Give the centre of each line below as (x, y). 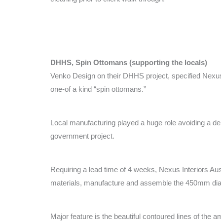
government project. (82, 136)
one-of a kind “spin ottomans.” (98, 89)
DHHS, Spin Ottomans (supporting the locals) (129, 62)
